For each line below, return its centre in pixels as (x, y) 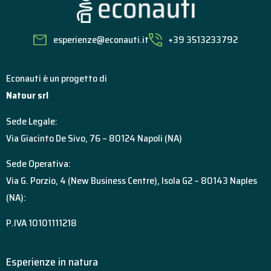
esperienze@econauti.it (101, 40)
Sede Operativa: (38, 164)
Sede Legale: (32, 121)
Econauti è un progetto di (57, 79)
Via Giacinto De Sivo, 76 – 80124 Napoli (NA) (94, 138)
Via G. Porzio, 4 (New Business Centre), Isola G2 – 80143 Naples (132, 181)
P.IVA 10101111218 (41, 223)
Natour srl (27, 96)
